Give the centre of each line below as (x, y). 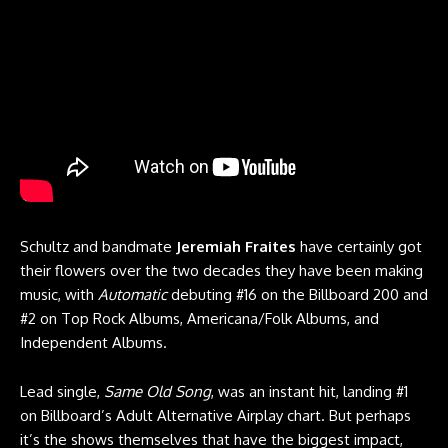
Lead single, (62, 391)
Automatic (134, 294)
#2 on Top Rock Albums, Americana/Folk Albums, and (199, 318)
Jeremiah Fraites (236, 246)
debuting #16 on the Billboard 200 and (299, 294)
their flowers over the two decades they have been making (221, 270)
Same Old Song (157, 391)
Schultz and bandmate (98, 246)
